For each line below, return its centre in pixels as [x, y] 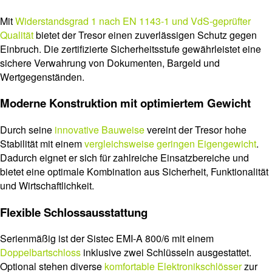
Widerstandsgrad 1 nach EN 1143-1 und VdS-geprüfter [133, 21]
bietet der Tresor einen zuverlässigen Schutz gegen [145, 35]
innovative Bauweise [100, 130]
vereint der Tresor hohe [195, 130]
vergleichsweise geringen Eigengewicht [170, 144]
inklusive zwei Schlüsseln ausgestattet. [166, 253]
